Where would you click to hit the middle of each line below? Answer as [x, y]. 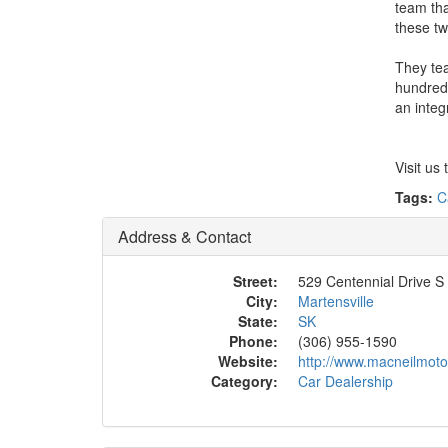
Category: [244, 381]
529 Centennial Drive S [371, 281]
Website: [248, 361]
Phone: [253, 341]
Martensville [336, 301]
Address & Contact [184, 236]
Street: [255, 281]
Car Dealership [345, 381]
